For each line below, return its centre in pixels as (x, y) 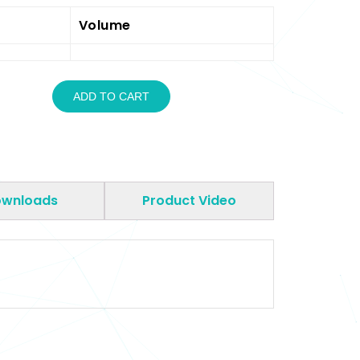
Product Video (218, 201)
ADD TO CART (135, 96)
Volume (104, 25)
